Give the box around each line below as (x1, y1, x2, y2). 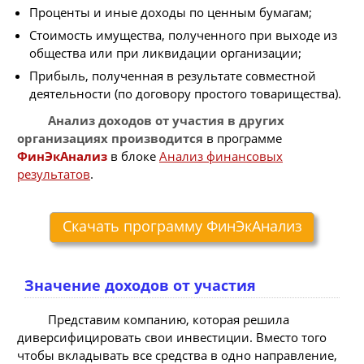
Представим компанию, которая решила (47, 311, 289, 328)
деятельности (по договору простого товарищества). (29, 85, 341, 102)
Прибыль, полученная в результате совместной (29, 67, 316, 84)
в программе (203, 129, 282, 146)
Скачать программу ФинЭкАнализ (62, 216, 302, 236)
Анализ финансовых (159, 147, 283, 164)
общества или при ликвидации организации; (29, 45, 301, 62)
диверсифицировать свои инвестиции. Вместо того (17, 329, 327, 346)
